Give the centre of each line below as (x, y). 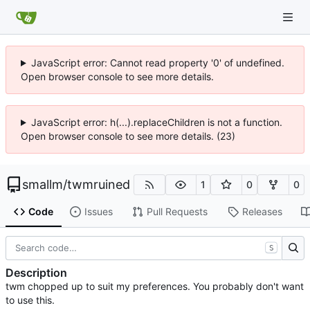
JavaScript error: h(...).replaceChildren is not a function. (156, 122)
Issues (98, 212)
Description (36, 273)
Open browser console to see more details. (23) (128, 136)
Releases (262, 212)
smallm (43, 184)
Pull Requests (177, 212)
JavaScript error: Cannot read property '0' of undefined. (157, 63)
